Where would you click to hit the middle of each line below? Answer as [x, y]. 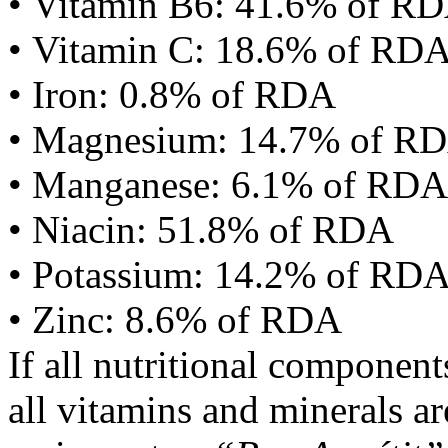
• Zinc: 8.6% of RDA [175, 319]
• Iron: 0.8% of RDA [172, 94]
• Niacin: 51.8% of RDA [201, 229]
